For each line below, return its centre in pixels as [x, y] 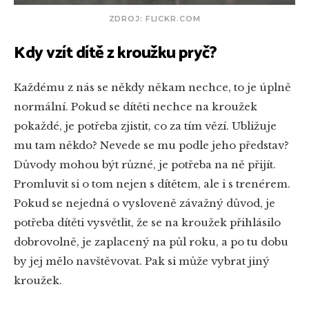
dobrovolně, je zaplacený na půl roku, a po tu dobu [151, 242]
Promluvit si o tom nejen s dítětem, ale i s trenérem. [152, 184]
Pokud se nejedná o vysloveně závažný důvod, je [144, 203]
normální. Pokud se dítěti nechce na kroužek [136, 107]
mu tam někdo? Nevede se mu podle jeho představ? [151, 146]
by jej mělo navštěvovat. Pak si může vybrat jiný [142, 261]
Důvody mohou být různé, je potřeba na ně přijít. [145, 165]
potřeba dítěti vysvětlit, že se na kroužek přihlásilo [147, 223]
